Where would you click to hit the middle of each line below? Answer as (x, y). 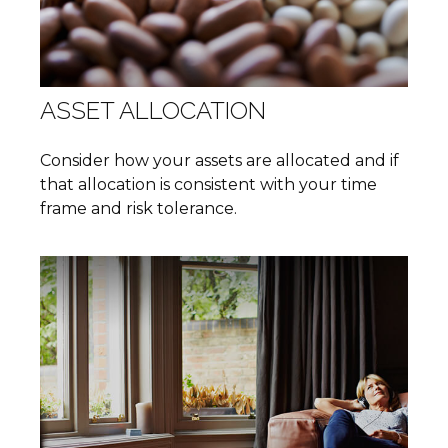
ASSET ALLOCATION (153, 110)
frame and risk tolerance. (138, 208)
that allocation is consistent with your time (208, 184)
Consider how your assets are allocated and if (219, 160)
